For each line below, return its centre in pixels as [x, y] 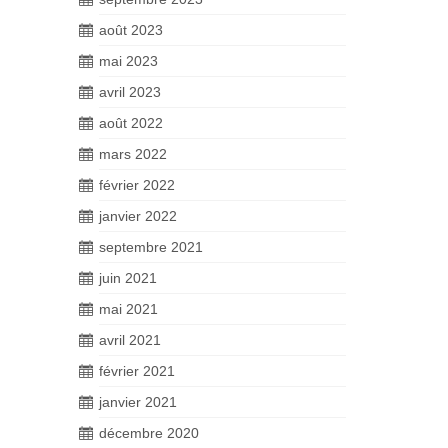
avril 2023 [129, 92]
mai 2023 [128, 61]
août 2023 [130, 30]
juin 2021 [127, 278]
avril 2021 [129, 340]
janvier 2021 [137, 402]
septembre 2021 [150, 247]
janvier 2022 [137, 216]
